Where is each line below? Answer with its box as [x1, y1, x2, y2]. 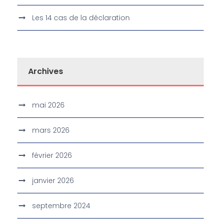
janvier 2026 [32, 176, 74, 186]
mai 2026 [32, 100, 65, 110]
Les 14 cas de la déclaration [32, 13, 130, 23]
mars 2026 [32, 125, 70, 136]
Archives [28, 66, 63, 77]
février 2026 [32, 150, 72, 161]
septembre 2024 [32, 201, 90, 211]
